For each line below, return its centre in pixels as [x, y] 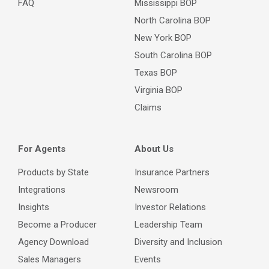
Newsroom [156, 190]
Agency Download [53, 242]
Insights [34, 207]
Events [148, 259]
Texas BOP [156, 73]
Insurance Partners [172, 172]
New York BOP [163, 38]
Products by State [53, 172]
